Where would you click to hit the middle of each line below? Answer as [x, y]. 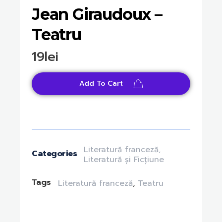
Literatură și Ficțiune [124, 159]
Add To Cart [101, 83]
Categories [55, 154]
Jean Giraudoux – [97, 14]
